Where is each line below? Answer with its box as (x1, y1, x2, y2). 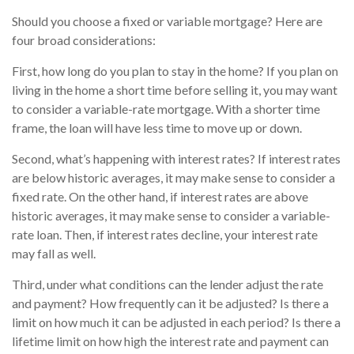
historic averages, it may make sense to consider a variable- (12, 207, 330, 223)
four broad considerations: (12, 32, 156, 47)
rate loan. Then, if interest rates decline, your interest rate (12, 226, 318, 242)
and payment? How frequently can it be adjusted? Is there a (12, 295, 329, 311)
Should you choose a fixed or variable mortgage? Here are (12, 13, 322, 28)
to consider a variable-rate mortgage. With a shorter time (12, 100, 320, 116)
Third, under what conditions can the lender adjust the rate (12, 276, 323, 292)
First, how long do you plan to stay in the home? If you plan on (12, 62, 338, 78)
